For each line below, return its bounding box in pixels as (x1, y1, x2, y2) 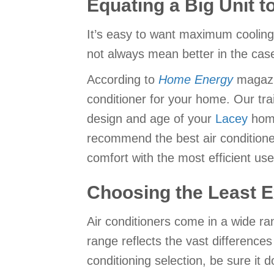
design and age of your (87, 112, 215, 126)
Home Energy (158, 73, 233, 87)
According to (87, 73, 158, 87)
